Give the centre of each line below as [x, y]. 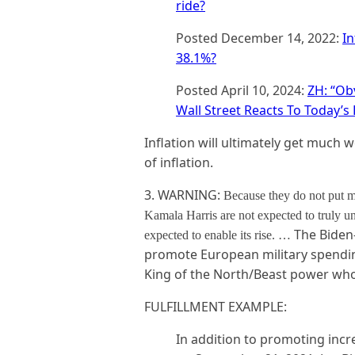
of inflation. [179, 162]
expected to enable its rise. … [218, 235]
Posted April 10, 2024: [242, 90]
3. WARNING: [184, 195]
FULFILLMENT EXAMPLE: [216, 307]
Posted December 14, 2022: [259, 38]
